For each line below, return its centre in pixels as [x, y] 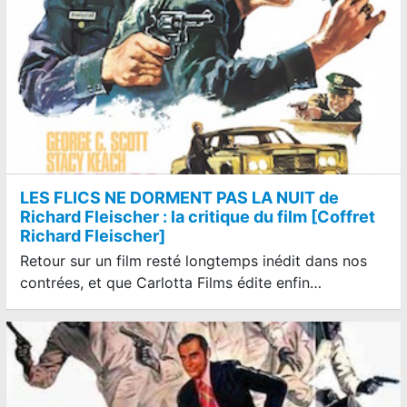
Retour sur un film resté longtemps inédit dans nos [194, 260]
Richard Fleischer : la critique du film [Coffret [198, 216]
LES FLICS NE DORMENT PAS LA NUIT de [179, 197]
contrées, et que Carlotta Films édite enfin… [171, 282]
